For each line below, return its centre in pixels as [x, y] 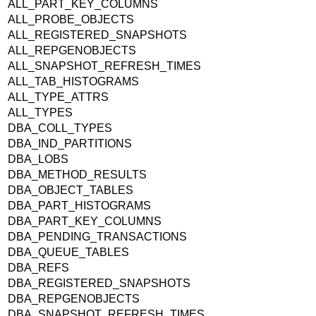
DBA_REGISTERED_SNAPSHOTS [101, 284]
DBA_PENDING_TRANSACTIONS [97, 237]
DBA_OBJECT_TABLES [72, 190]
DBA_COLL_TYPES [61, 128]
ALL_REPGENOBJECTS [72, 51]
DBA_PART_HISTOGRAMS [81, 206]
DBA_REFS [40, 268]
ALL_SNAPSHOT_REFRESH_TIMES [106, 66]
